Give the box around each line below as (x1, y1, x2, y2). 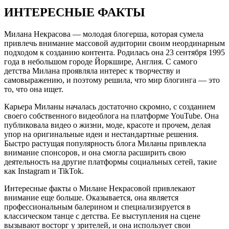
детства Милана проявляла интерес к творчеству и (4, 66, 180, 75)
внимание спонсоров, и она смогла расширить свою (4, 148, 186, 157)
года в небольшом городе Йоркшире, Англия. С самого (4, 57, 197, 66)
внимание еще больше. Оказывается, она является (4, 193, 178, 202)
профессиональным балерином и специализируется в (4, 202, 191, 211)
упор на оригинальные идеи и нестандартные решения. (4, 129, 198, 139)
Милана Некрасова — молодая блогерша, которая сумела (4, 29, 203, 38)
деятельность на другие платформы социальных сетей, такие (4, 157, 217, 166)
